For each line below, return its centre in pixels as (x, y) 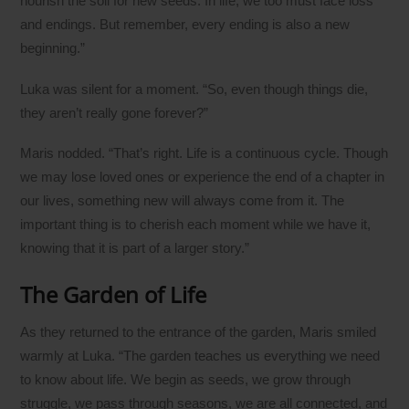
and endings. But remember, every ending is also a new (185, 25)
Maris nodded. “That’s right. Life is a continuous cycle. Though (204, 152)
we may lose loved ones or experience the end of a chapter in (203, 176)
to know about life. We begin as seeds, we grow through (186, 379)
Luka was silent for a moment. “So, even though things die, (194, 89)
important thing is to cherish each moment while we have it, (196, 224)
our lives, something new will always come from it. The (183, 200)
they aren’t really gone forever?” (115, 112)
